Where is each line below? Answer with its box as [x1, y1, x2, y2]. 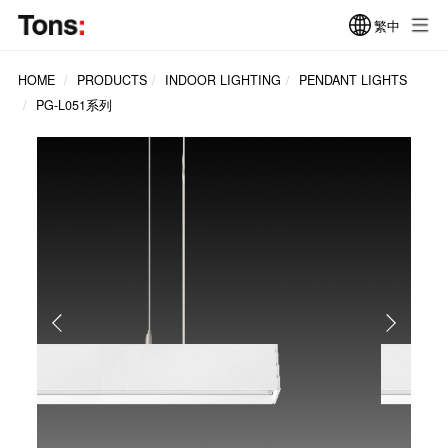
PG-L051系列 [35, 96, 112, 115]
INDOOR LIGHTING [164, 71, 281, 90]
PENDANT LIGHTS [298, 71, 407, 90]
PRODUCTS [76, 71, 147, 90]
